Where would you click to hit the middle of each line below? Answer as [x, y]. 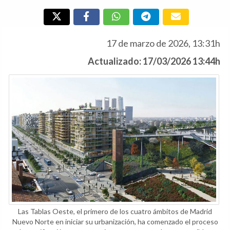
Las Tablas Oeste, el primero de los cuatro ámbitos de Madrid [115, 212]
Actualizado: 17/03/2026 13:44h [154, 61]
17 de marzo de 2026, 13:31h [163, 43]
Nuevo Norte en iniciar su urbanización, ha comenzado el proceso [115, 222]
